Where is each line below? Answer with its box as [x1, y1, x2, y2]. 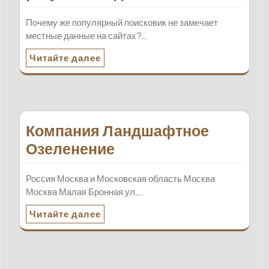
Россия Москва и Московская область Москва [26, 172, 215, 184]
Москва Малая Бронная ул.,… [26, 186, 144, 198]
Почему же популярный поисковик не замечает [26, 16, 218, 28]
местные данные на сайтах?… [26, 29, 147, 41]
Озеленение [26, 139, 115, 158]
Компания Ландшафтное [26, 121, 209, 140]
